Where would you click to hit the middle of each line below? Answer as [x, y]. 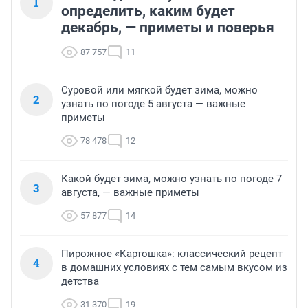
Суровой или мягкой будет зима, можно [159, 90]
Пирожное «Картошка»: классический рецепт [172, 254]
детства [80, 282]
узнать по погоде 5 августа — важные [153, 104]
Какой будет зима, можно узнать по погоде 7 [172, 179]
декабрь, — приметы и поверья [168, 28]
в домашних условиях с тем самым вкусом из [174, 268]
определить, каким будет [148, 11]
